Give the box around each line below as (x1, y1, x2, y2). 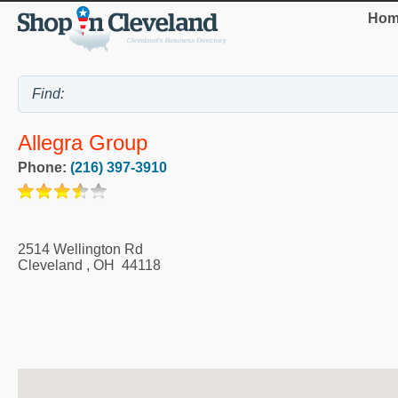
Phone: (18, 159, 70, 175)
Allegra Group (18, 130, 147, 155)
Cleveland (18, 257, 83, 273)
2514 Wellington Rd (18, 241, 143, 257)
